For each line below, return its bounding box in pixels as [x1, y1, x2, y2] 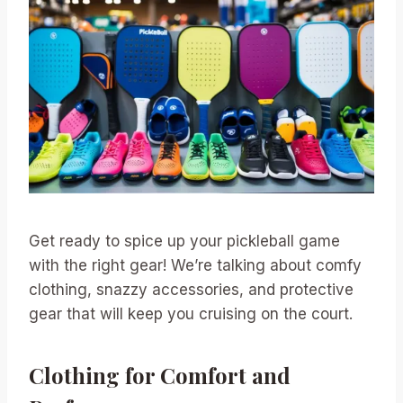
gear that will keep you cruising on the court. [29, 304, 353, 323]
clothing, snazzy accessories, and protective [29, 280, 354, 299]
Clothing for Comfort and [29, 360, 291, 390]
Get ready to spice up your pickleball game [29, 231, 340, 250]
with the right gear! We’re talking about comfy [29, 255, 362, 274]
